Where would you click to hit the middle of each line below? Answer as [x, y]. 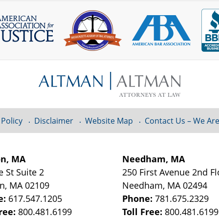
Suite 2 [30, 172]
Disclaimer [54, 121]
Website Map [109, 121]
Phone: [139, 199]
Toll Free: [144, 212]
